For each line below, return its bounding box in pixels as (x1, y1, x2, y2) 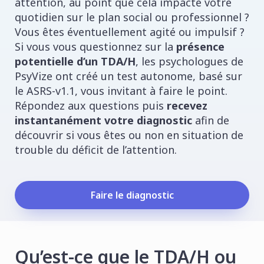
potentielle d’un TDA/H (15, 54, 136, 68)
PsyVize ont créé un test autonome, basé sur (15, 68, 242, 83)
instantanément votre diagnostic (15, 113, 192, 127)
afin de (192, 113, 229, 127)
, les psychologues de (136, 54, 243, 68)
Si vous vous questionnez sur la (15, 39, 176, 54)
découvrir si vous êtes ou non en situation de (15, 127, 243, 142)
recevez (167, 98, 207, 113)
